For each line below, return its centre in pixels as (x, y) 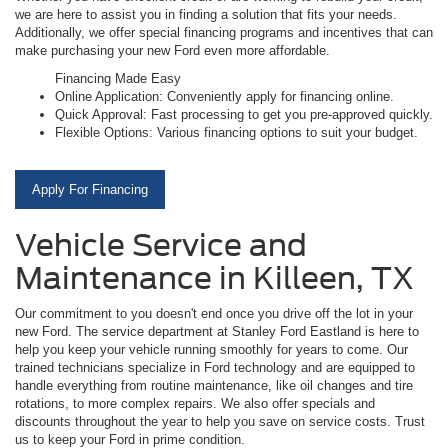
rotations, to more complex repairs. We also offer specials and (195, 403)
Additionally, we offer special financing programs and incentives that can (224, 32)
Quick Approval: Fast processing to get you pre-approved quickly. (244, 114)
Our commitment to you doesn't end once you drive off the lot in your (214, 313)
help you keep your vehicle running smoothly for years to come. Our (211, 349)
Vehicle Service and (161, 244)
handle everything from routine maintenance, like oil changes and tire (214, 385)
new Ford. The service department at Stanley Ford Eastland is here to (217, 331)
